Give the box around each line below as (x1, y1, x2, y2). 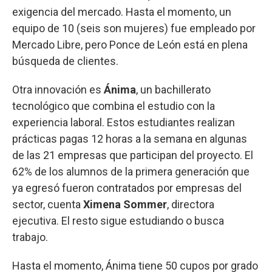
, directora (167, 198, 214, 211)
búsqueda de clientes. (12, 55, 118, 68)
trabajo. (12, 231, 48, 244)
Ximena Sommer (83, 198, 167, 211)
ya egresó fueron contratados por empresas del (12, 182, 242, 195)
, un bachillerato (136, 83, 211, 97)
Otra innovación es (12, 83, 104, 97)
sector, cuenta (12, 198, 83, 211)
